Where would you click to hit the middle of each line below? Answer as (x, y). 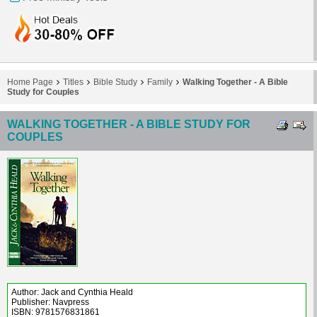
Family (160, 82)
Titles (73, 82)
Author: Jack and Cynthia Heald (72, 292)
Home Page (30, 82)
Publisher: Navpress (50, 302)
